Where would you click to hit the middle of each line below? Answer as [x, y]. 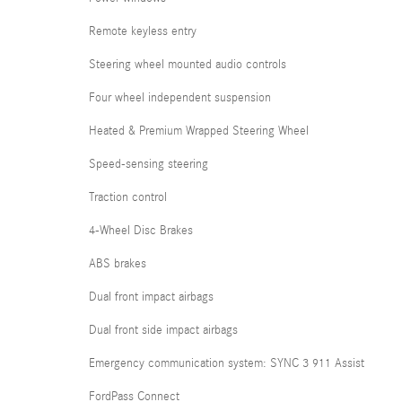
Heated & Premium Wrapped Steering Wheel [199, 131]
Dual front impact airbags [151, 297]
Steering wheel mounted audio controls [188, 65]
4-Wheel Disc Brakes [141, 231]
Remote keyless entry [143, 31]
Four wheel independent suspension [180, 98]
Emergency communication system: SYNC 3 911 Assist [227, 363]
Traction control [128, 197]
